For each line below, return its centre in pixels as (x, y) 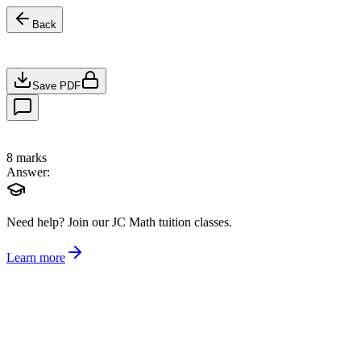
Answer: (28, 172)
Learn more (36, 258)
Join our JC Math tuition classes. (150, 222)
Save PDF (56, 85)
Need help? (35, 222)
